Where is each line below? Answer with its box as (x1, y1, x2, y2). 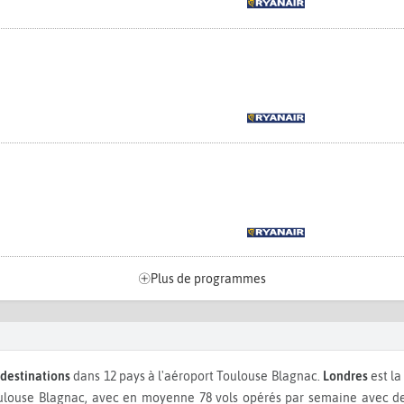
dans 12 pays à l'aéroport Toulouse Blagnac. (70, 369, 323, 384)
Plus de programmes (151, 271, 266, 287)
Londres (322, 369, 368, 384)
